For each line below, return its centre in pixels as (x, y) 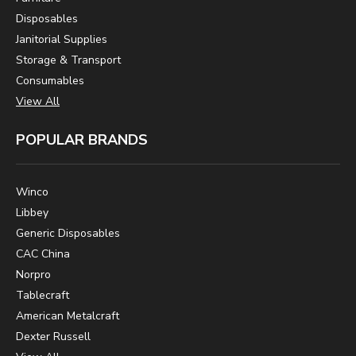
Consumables (50, 81)
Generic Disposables (68, 234)
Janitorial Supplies (62, 40)
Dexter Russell (53, 337)
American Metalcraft (68, 316)
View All (38, 102)
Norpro (33, 275)
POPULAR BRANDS (82, 140)
